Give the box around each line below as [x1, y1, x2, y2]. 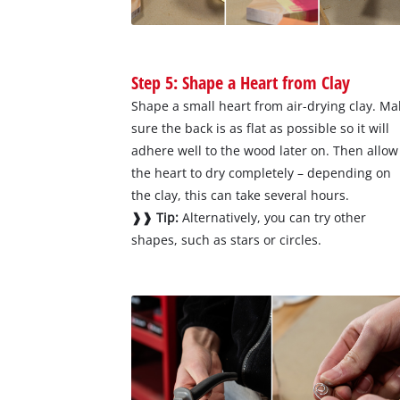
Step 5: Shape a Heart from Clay [131, 70, 351, 96]
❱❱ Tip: [131, 209, 179, 227]
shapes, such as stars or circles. [131, 231, 322, 249]
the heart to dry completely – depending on [131, 164, 392, 182]
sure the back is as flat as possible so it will [131, 120, 390, 137]
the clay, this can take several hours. [131, 187, 350, 204]
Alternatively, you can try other [179, 209, 367, 227]
